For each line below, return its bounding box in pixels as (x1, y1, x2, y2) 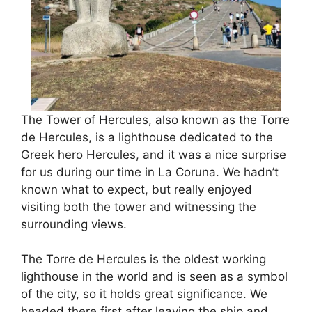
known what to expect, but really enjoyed (21, 182, 252, 196)
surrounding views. (21, 217, 127, 231)
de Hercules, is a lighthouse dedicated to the (21, 130, 273, 144)
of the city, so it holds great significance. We (21, 287, 267, 302)
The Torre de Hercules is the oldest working (21, 252, 266, 267)
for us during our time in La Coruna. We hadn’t (21, 164, 279, 179)
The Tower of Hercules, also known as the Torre (21, 112, 290, 127)
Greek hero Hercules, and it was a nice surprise (21, 147, 286, 162)
